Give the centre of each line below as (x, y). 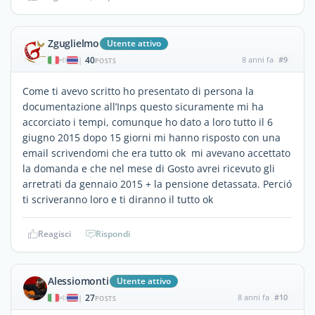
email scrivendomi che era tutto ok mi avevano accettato (156, 153)
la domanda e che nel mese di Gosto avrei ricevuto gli (149, 168)
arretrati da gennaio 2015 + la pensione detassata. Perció (157, 184)
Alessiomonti (78, 281)
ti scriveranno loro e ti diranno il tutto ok (118, 199)
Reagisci (54, 233)
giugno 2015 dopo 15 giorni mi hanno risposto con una (152, 137)
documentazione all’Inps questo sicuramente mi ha (143, 106)
